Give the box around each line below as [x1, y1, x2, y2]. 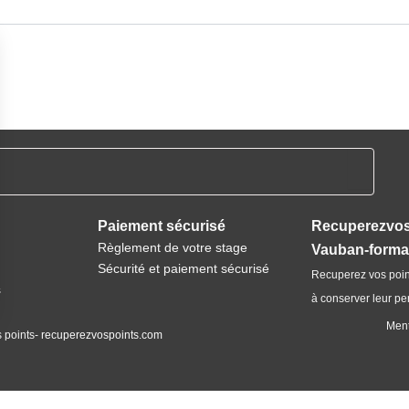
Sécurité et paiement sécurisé [97, 261, 269, 276]
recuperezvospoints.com [41, 329, 163, 341]
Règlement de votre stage [97, 240, 247, 255]
